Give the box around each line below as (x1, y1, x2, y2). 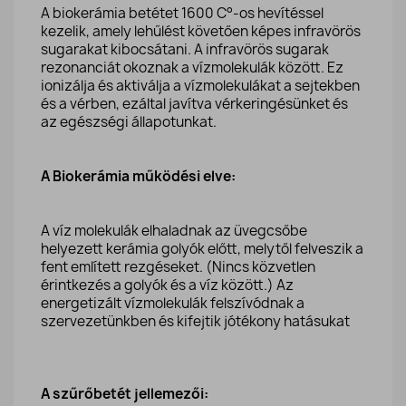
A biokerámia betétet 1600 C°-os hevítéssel (41, 4, 324, 24)
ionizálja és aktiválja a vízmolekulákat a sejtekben (41, 76, 360, 96)
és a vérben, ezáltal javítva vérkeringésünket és (41, 94, 348, 114)
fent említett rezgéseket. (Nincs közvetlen (41, 257, 315, 277)
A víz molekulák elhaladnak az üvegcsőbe (41, 221, 307, 241)
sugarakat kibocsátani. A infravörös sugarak (41, 40, 329, 60)
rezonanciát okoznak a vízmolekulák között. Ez (41, 58, 343, 78)
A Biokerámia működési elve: (41, 167, 236, 187)
